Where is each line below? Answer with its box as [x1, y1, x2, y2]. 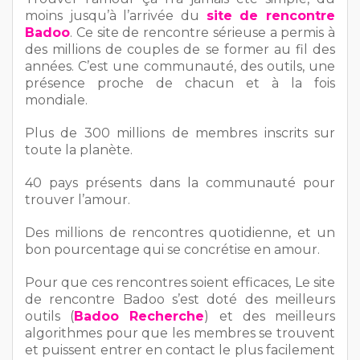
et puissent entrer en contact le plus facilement [25, 342, 335, 358]
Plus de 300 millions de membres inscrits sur [25, 125, 335, 141]
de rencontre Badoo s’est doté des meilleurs [25, 291, 335, 307]
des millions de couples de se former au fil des [25, 41, 335, 57]
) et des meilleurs [204, 308, 336, 324]
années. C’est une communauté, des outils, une [25, 58, 335, 74]
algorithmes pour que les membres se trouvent [25, 325, 335, 341]
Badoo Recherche [74, 308, 205, 324]
